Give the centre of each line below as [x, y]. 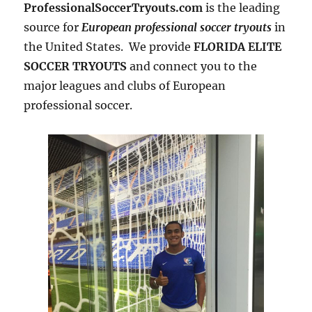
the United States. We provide [109, 47]
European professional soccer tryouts [177, 28]
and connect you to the [192, 67]
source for [53, 28]
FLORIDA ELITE [238, 47]
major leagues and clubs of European [125, 86]
